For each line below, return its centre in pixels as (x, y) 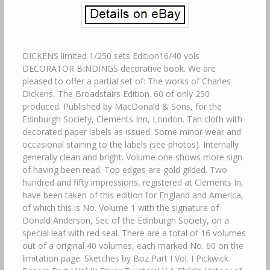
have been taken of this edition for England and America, (133, 195)
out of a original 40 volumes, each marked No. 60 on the (133, 246)
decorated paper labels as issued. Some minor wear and (131, 132)
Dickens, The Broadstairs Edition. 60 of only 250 (116, 94)
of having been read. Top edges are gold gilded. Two (124, 170)
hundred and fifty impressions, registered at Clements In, (133, 182)
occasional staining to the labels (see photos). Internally (130, 144)
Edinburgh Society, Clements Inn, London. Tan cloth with (132, 119)
